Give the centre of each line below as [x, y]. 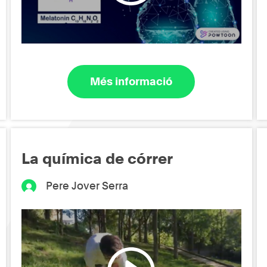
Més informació [131, 82]
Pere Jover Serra [87, 185]
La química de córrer [97, 158]
